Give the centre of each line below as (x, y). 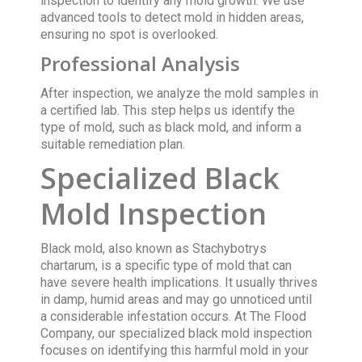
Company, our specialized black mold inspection (177, 333)
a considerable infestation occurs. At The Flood (174, 316)
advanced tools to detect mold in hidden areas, (173, 17)
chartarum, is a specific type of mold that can (166, 265)
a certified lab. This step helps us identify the (168, 110)
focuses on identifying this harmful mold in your (175, 350)
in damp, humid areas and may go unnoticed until (177, 299)
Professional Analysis (141, 63)
